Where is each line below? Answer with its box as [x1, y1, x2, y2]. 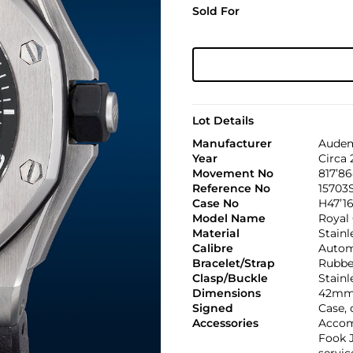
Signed [191, 301, 233, 315]
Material [191, 226, 240, 240]
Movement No [191, 166, 273, 180]
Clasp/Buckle [191, 271, 268, 285]
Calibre [191, 241, 233, 255]
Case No [191, 196, 239, 210]
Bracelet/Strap [191, 256, 275, 270]
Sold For [191, 4, 240, 18]
